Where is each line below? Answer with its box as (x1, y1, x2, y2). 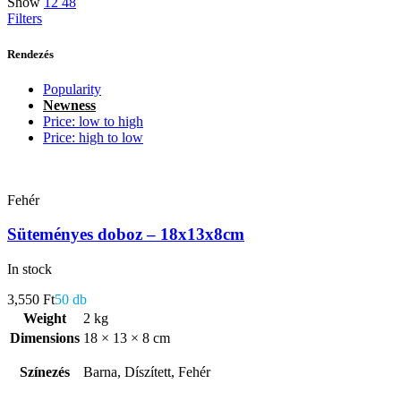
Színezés (20, 364, 70, 380)
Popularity (43, 81, 101, 97)
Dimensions (10, 330, 80, 346)
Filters (7, 11, 42, 27)
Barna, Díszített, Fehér (83, 364, 210, 380)
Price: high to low (43, 129, 143, 145)
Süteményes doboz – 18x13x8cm (7, 225, 244, 244)
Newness (43, 97, 96, 113)
